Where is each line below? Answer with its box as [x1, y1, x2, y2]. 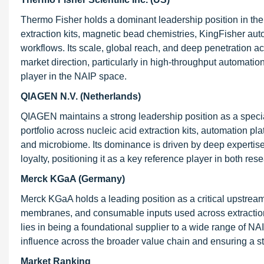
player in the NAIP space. [21, 71, 127, 81]
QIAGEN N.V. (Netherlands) [21, 91, 141, 101]
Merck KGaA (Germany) [21, 174, 125, 184]
